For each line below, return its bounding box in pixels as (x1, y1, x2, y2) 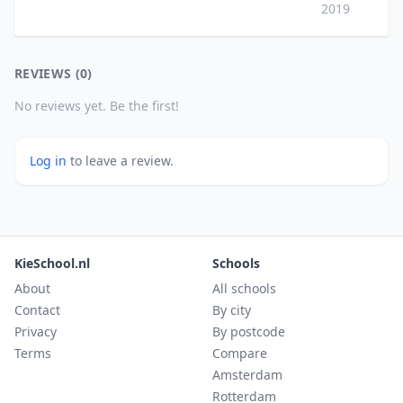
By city (212, 301, 251, 318)
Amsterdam (212, 366, 282, 383)
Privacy (14, 323, 57, 340)
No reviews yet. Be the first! (14, 97, 179, 114)
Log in (30, 152, 70, 169)
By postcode (212, 323, 285, 340)
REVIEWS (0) (14, 65, 93, 82)
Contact (14, 301, 60, 318)
